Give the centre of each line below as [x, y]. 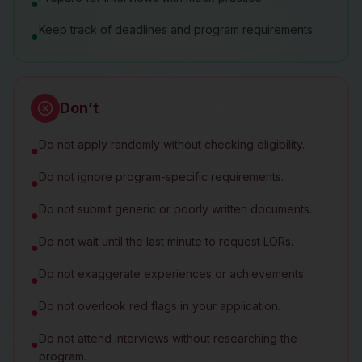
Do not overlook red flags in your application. [160, 306]
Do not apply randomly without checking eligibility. [172, 144]
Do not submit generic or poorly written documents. [175, 209]
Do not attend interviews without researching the [168, 338]
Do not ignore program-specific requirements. [161, 177]
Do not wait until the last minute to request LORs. [166, 241]
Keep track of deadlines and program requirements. [177, 29]
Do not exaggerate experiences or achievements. [173, 274]
